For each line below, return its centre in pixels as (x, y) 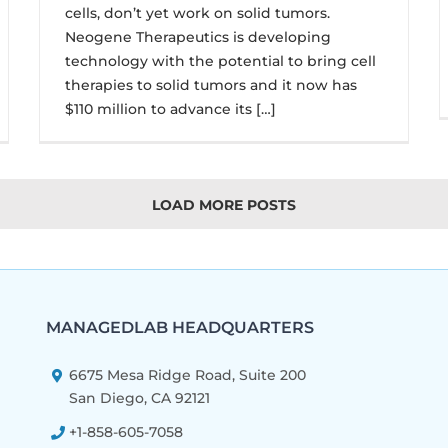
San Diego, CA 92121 (140, 398)
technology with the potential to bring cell (220, 61)
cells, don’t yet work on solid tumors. (197, 13)
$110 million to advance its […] (170, 109)
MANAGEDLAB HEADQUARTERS (179, 327)
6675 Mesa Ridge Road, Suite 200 (188, 375)
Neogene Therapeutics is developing (198, 37)
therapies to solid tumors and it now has (211, 85)
